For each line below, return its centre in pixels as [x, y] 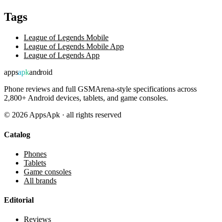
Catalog [17, 134]
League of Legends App [62, 55]
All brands [40, 180]
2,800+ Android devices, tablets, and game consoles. [86, 98]
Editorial [19, 200]
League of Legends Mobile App [74, 47]
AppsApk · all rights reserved [75, 115]
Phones [35, 154]
